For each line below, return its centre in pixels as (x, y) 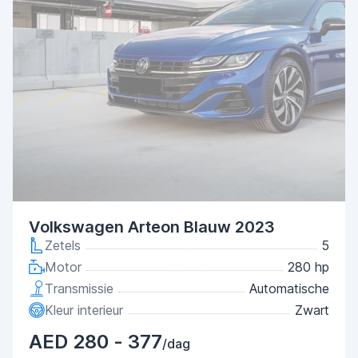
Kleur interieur (84, 310)
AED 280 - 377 (95, 342)
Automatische (289, 288)
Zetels (63, 245)
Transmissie (79, 288)
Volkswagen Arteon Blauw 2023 (152, 227)
